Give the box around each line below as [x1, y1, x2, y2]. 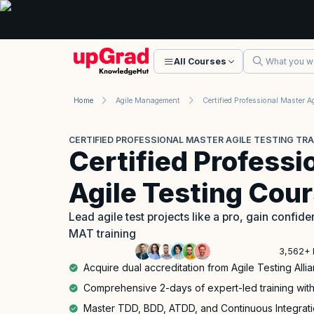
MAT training [69, 227, 136, 241]
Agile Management [116, 95, 180, 105]
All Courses [173, 56, 226, 67]
